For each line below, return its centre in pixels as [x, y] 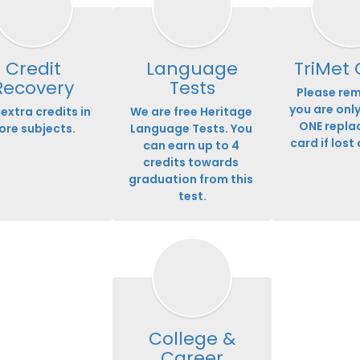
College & [192, 339]
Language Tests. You [191, 129]
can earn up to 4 [191, 146]
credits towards [191, 163]
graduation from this [191, 180]
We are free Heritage [191, 112]
